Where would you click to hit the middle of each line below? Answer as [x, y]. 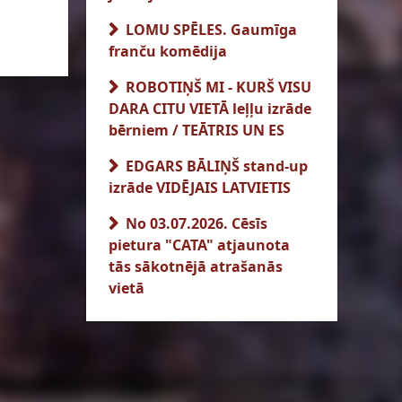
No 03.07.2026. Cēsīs [195, 223]
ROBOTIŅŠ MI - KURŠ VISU [217, 87]
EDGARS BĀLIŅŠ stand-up [215, 166]
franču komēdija [168, 51]
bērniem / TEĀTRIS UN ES [197, 130]
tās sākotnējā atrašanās [196, 267]
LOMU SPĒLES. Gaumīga [210, 30]
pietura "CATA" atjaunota [199, 245]
